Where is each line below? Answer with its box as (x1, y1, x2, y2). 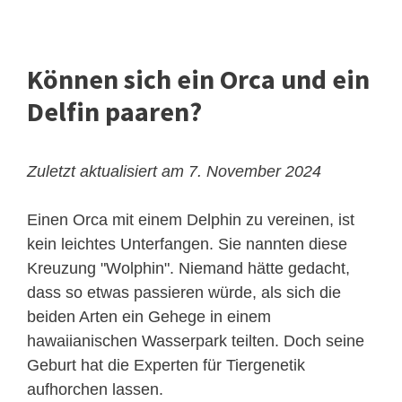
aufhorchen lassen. (27, 380, 163, 399)
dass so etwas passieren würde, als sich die (27, 284, 341, 302)
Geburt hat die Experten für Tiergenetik (27, 356, 305, 375)
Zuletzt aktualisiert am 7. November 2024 (27, 162, 321, 181)
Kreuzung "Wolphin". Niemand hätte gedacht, (27, 259, 350, 278)
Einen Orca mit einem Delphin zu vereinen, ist (27, 211, 354, 230)
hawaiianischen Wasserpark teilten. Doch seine (27, 332, 364, 351)
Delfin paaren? (27, 94, 202, 129)
